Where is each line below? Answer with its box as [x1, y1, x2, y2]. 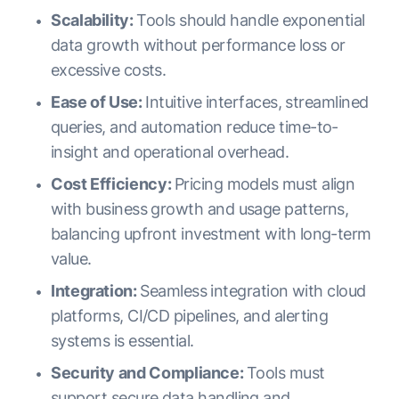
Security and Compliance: [51, 363, 247, 382]
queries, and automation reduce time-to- [51, 118, 338, 136]
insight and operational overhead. [51, 142, 289, 161]
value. [51, 249, 92, 268]
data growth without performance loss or [51, 36, 346, 54]
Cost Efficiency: [51, 175, 175, 193]
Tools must [247, 363, 325, 382]
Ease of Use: [51, 93, 146, 111]
